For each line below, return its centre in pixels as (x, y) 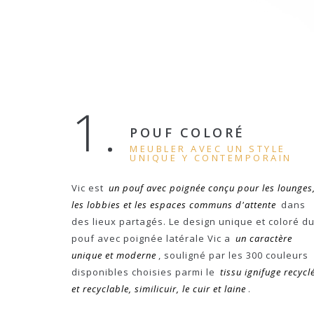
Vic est (89, 188)
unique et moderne (114, 255)
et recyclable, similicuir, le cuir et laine (159, 289)
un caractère (264, 238)
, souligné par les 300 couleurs (233, 255)
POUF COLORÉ (187, 132)
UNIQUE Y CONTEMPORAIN (211, 158)
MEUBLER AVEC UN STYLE (208, 149)
